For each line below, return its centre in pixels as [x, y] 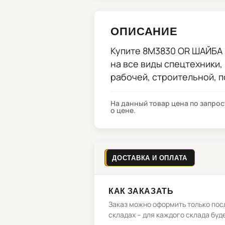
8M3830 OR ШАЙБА [183, 51]
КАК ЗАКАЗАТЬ [141, 191]
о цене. [123, 110]
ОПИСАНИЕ [144, 31]
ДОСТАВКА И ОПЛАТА [150, 158]
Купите [127, 51]
